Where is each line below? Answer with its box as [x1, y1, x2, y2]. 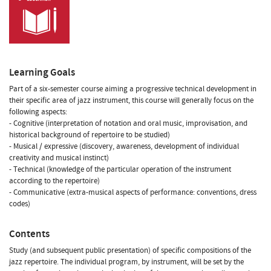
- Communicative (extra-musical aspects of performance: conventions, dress [9, 186, 256, 198]
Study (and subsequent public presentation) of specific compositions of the [9, 244, 251, 256]
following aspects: [9, 106, 67, 117]
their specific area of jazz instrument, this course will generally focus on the [9, 94, 253, 106]
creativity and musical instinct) [9, 152, 109, 163]
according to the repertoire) [9, 175, 100, 186]
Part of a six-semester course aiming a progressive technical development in [9, 83, 256, 94]
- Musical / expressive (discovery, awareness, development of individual [9, 140, 239, 152]
